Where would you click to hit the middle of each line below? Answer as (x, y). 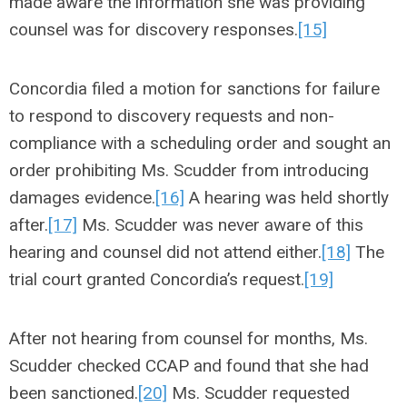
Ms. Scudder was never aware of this (220, 225)
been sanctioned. (74, 393)
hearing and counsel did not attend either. (165, 252)
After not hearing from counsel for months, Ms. (189, 338)
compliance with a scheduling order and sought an (200, 143)
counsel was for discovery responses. (154, 30)
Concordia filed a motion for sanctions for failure (194, 89)
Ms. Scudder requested (258, 393)
